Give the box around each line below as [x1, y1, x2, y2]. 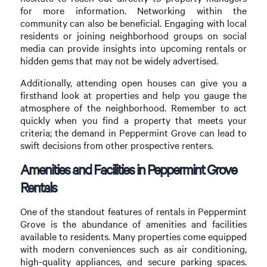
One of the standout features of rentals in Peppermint [20, 205, 247, 218]
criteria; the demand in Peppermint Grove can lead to [20, 126, 247, 139]
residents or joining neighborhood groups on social [20, 29, 247, 42]
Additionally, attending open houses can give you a [20, 76, 247, 89]
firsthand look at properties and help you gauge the [20, 88, 247, 101]
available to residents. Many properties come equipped [20, 230, 247, 243]
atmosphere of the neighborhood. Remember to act [20, 101, 247, 114]
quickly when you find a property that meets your [20, 113, 247, 126]
